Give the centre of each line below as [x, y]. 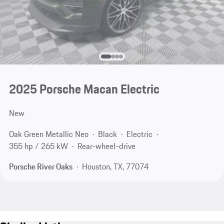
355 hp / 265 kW [38, 146]
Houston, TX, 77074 [115, 167]
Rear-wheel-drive [106, 146]
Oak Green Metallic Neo [48, 134]
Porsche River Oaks [40, 167]
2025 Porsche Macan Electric [84, 89]
